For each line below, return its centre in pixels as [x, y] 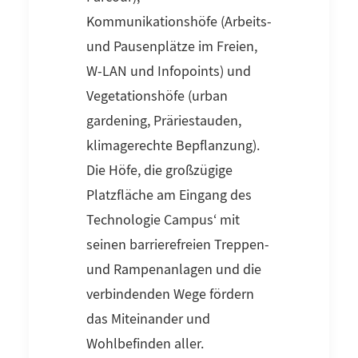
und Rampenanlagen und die [174, 270]
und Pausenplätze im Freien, [172, 47]
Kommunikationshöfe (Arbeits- [179, 22]
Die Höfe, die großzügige [159, 171]
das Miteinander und [148, 320]
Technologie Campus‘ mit [163, 221]
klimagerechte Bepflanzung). [173, 146]
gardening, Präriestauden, [164, 121]
